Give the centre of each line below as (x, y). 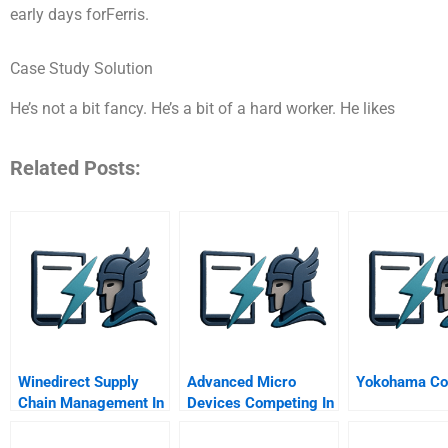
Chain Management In (91, 403)
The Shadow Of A (244, 424)
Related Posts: (75, 168)
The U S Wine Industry (92, 424)
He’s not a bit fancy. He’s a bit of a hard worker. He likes (202, 109)
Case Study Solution (81, 68)
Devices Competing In (260, 403)
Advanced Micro (241, 382)
